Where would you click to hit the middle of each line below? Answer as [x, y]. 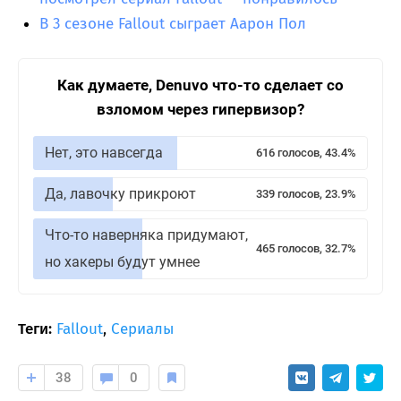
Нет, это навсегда [104, 153]
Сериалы [142, 329]
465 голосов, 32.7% [306, 249]
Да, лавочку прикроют [120, 194]
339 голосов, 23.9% [306, 194]
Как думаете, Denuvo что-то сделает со [200, 85]
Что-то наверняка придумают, [146, 235]
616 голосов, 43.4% [306, 153]
